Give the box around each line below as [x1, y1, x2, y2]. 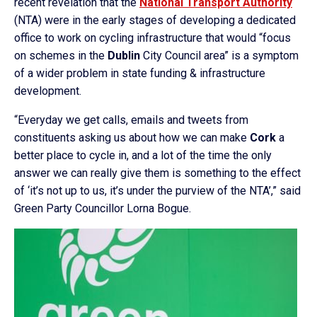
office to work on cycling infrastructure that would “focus [14, 31, 291, 45]
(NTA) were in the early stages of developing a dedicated [14, 13, 296, 27]
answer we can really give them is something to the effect [14, 166, 301, 180]
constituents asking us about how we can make [14, 131, 250, 144]
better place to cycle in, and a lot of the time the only [14, 149, 272, 162]
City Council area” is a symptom [140, 49, 299, 62]
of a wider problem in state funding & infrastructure [14, 67, 265, 80]
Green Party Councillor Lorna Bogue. [14, 202, 191, 215]
